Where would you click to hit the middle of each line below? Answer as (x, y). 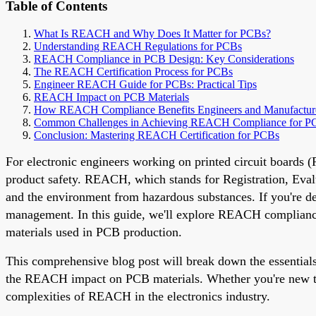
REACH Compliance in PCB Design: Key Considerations (164, 59)
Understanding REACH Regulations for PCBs (138, 46)
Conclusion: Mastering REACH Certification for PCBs (157, 135)
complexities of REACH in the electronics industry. (138, 296)
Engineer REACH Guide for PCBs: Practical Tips (145, 84)
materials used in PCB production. (94, 232)
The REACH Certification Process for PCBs (133, 71)
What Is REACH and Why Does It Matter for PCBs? (152, 33)
